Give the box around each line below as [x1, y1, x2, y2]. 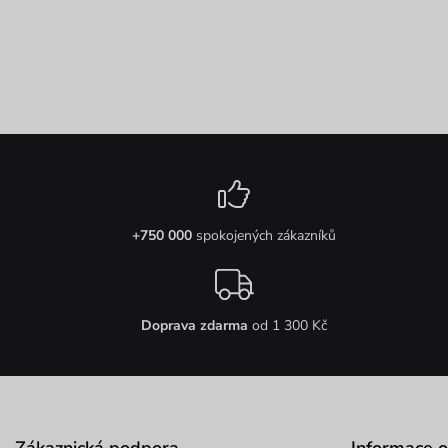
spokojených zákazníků [191, 226, 336, 246]
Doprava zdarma [140, 316, 252, 336]
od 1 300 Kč [251, 316, 327, 336]
